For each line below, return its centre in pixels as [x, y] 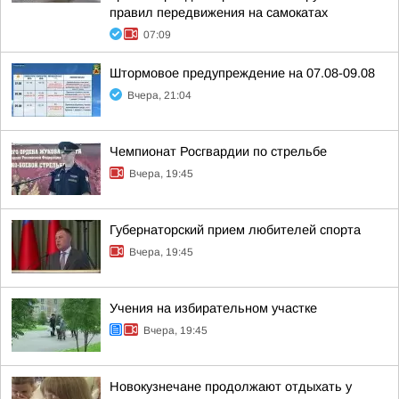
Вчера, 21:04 [159, 95]
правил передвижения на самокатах [219, 12]
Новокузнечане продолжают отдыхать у [231, 387]
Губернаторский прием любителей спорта [235, 230]
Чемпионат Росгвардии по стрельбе [218, 151]
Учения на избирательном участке [213, 308]
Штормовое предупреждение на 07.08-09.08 [242, 73]
